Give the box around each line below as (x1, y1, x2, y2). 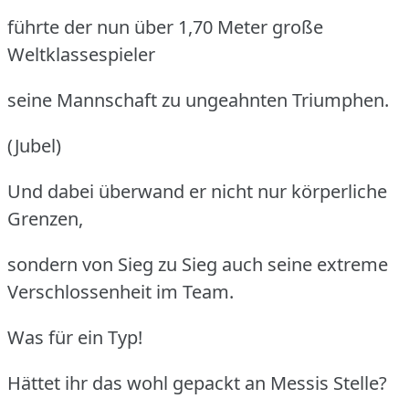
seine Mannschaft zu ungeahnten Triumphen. (7, 87, 389, 112)
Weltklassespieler (7, 41, 155, 67)
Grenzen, (7, 205, 83, 231)
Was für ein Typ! (7, 324, 142, 350)
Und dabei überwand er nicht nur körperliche (7, 178, 387, 204)
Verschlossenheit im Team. (7, 278, 234, 304)
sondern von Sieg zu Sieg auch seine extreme (7, 251, 388, 277)
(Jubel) (7, 132, 61, 158)
